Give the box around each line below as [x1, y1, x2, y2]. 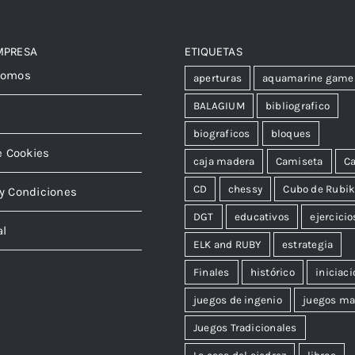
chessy [227, 183, 263, 196]
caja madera [193, 155, 255, 168]
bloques [270, 128, 311, 140]
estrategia [281, 239, 334, 251]
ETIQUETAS [185, 45, 242, 59]
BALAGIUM [193, 100, 245, 113]
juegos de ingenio [193, 294, 282, 307]
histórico [250, 266, 295, 279]
